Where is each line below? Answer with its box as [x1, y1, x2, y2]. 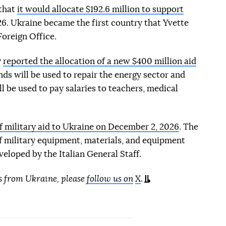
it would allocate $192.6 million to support [17, 5, 184, 14]
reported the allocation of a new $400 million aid [3, 57, 196, 66]
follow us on [87, 175, 133, 183]
